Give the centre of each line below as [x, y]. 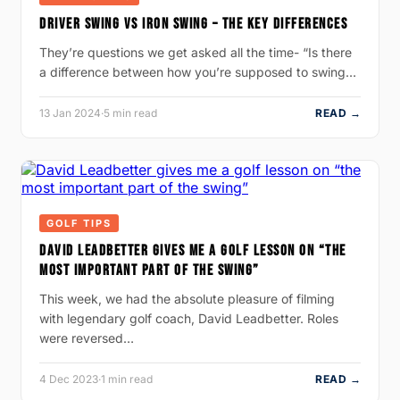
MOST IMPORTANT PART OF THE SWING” [150, 270]
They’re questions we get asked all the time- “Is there [196, 52]
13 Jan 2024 [70, 112]
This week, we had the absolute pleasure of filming [187, 298]
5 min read [130, 112]
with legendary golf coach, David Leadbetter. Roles [189, 318]
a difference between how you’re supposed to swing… [198, 71]
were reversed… [87, 337]
